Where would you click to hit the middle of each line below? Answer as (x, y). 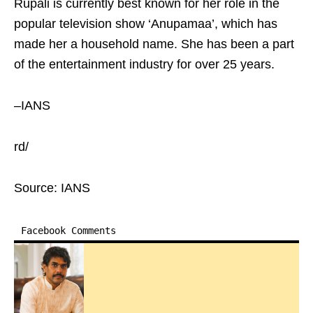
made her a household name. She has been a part (154, 44)
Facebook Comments (68, 231)
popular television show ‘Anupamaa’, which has (146, 24)
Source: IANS (52, 188)
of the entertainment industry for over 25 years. (144, 64)
